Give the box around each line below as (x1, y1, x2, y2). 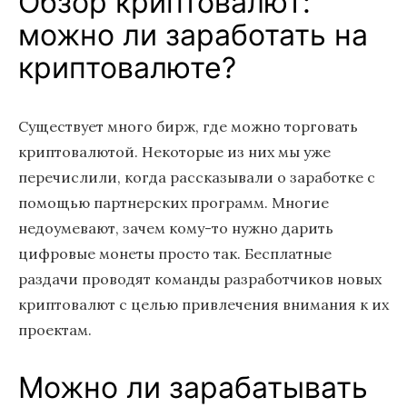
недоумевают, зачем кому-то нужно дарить (18, 219, 333, 237)
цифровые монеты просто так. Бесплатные (18, 244, 332, 263)
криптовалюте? (18, 50, 236, 85)
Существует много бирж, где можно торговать (18, 117, 358, 135)
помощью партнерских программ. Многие (18, 194, 329, 212)
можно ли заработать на (18, 17, 368, 53)
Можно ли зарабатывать (18, 370, 368, 405)
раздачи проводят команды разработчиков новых (18, 270, 382, 288)
